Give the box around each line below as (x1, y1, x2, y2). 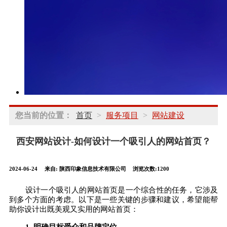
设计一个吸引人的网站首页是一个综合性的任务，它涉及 (25, 185, 218, 194)
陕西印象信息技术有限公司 (59, 165, 128, 172)
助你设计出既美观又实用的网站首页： (9, 205, 138, 213)
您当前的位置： (15, 111, 72, 120)
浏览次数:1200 (133, 165, 169, 172)
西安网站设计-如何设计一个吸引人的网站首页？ (16, 136, 211, 146)
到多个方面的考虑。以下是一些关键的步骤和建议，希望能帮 (9, 195, 218, 204)
